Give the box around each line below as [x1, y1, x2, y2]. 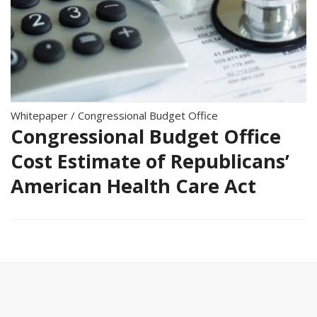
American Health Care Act [11, 172, 256, 199]
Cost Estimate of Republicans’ [11, 147, 289, 174]
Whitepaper [11, 108, 68, 122]
